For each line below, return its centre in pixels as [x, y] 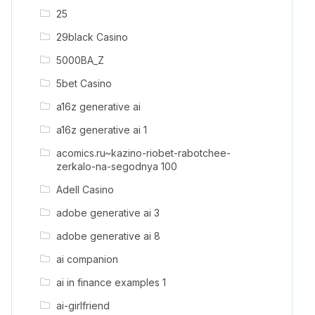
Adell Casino [85, 189]
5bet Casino [84, 83]
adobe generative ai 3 [108, 212]
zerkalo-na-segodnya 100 [116, 166]
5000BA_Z [80, 60]
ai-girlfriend [83, 305]
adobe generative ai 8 [108, 236]
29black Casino [92, 37]
